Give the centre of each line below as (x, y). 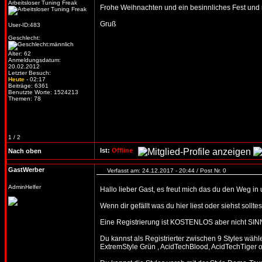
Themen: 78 (25, 99)
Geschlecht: (24, 38)
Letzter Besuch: (30, 73)
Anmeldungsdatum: (35, 60)
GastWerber (26, 170)
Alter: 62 (20, 54)
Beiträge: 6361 (28, 86)
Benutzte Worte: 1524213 (43, 92)
